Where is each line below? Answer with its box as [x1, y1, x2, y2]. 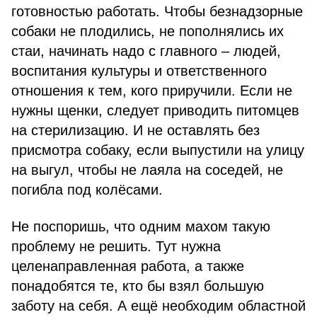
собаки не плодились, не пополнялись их [11, 23, 284, 39]
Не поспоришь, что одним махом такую [11, 219, 270, 234]
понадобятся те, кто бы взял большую [11, 278, 264, 294]
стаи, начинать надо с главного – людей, [11, 43, 281, 59]
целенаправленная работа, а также [11, 258, 244, 274]
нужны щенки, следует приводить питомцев [11, 103, 299, 118]
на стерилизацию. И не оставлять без [11, 122, 260, 138]
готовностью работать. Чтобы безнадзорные [11, 4, 303, 19]
